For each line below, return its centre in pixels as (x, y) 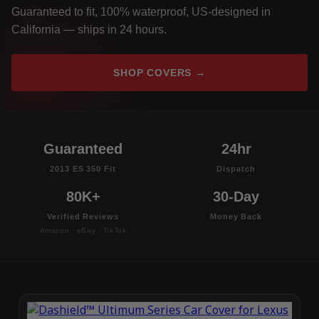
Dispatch (236, 169)
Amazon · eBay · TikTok (83, 231)
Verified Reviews (83, 217)
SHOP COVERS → (159, 73)
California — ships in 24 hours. (89, 30)
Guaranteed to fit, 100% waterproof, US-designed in (141, 12)
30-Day (236, 197)
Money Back (236, 217)
